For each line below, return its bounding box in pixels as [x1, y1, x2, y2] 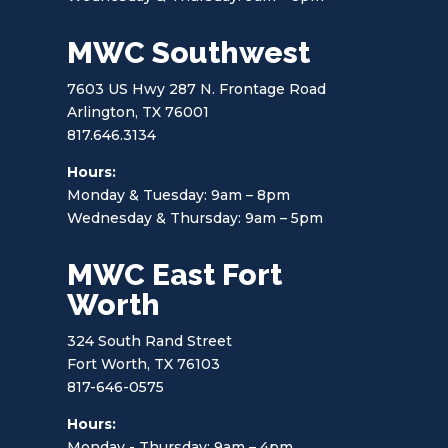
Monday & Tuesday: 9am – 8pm [67, 185, 291, 204]
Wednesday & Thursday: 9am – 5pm [67, 208, 324, 227]
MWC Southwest [67, 34, 311, 70]
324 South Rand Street [67, 331, 233, 350]
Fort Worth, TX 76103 [67, 354, 221, 373]
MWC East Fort [67, 256, 283, 292]
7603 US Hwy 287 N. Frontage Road [67, 79, 327, 98]
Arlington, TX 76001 [67, 102, 210, 121]
